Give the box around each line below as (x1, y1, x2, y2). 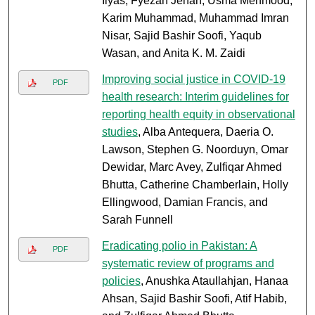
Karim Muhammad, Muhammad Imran (101, 12, 289, 25)
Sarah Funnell (101, 214, 173, 226)
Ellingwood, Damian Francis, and (101, 196, 268, 209)
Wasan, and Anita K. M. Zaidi (101, 47, 245, 60)
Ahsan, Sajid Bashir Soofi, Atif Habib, (101, 292, 287, 305)
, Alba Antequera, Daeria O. (137, 126, 274, 139)
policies (101, 275, 141, 288)
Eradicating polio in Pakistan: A (101, 240, 257, 252)
